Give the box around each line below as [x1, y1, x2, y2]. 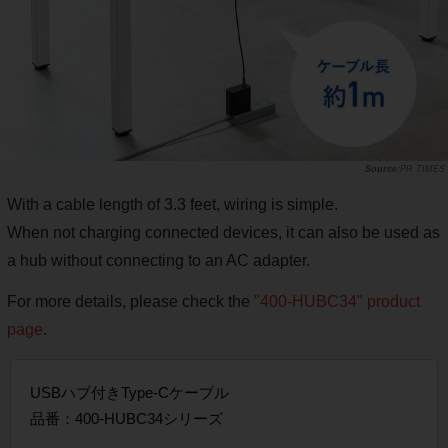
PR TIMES [400, 163, 445, 174]
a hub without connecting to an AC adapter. [7, 251, 310, 269]
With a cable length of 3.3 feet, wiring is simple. [7, 195, 338, 213]
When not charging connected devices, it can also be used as [7, 223, 440, 241]
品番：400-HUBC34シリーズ [30, 409, 223, 427]
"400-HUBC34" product [254, 292, 420, 310]
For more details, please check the [7, 292, 254, 310]
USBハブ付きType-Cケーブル [30, 383, 229, 401]
